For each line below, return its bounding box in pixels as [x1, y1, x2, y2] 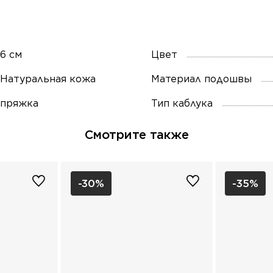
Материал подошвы [151, 73, 252, 85]
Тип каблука [151, 97, 213, 110]
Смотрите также [84, 127, 189, 143]
